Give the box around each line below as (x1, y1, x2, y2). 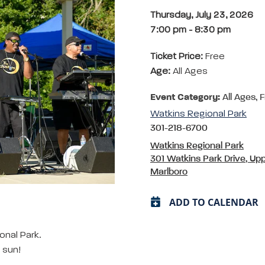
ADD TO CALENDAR (169, 196, 258, 209)
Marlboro (150, 167, 188, 177)
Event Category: (150, 93, 220, 102)
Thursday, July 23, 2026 (150, 11, 253, 20)
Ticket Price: (150, 52, 205, 62)
